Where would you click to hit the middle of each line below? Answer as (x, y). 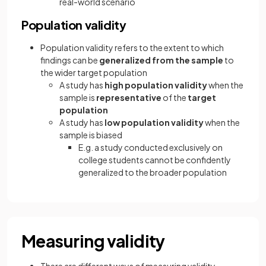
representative (129, 97)
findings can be (70, 60)
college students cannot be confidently (155, 160)
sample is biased (91, 135)
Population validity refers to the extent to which (132, 47)
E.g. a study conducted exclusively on (151, 147)
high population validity (155, 85)
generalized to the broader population (153, 172)
